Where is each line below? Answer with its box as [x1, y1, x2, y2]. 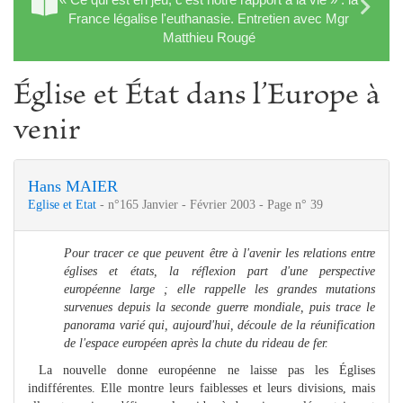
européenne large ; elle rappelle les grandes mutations [64, 282, 375, 296]
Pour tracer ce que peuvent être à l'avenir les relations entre [64, 246, 375, 260]
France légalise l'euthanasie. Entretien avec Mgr [68, 10, 349, 26]
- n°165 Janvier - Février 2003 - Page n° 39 [100, 197, 323, 211]
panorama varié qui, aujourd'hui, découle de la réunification [64, 318, 375, 332]
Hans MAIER [28, 176, 118, 195]
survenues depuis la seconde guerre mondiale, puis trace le [64, 300, 375, 314]
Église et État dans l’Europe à [13, 80, 381, 113]
